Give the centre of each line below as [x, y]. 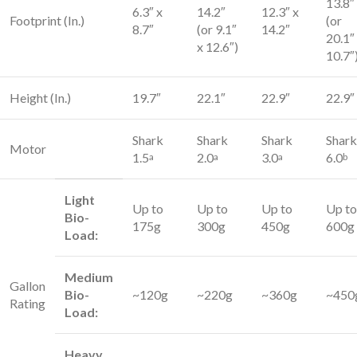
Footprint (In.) [47, 20]
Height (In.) [40, 98]
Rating [27, 303]
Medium [89, 277]
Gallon [27, 286]
